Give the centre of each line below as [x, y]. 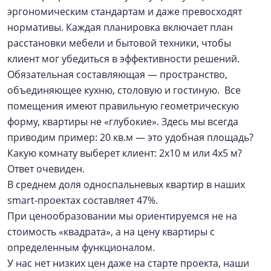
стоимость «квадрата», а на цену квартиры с [111, 232]
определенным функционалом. [81, 247]
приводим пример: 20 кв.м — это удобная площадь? [130, 137]
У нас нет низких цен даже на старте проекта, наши [128, 263]
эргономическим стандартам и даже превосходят [125, 11]
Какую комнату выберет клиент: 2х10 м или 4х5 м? [125, 153]
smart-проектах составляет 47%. [83, 200]
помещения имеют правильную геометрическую [123, 106]
